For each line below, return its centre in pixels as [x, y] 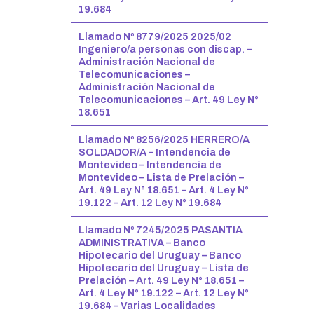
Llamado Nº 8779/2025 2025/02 [155, 36]
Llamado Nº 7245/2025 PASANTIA [161, 230]
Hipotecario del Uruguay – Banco [160, 255]
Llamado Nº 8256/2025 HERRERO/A [164, 139]
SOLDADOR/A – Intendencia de [155, 152]
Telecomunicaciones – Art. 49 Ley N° [169, 100]
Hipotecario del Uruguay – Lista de [164, 268]
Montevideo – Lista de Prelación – [161, 177]
